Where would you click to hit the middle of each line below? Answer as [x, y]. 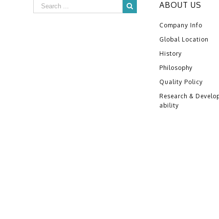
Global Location [184, 39]
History [170, 54]
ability [169, 105]
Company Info [181, 25]
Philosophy [176, 68]
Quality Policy [181, 82]
